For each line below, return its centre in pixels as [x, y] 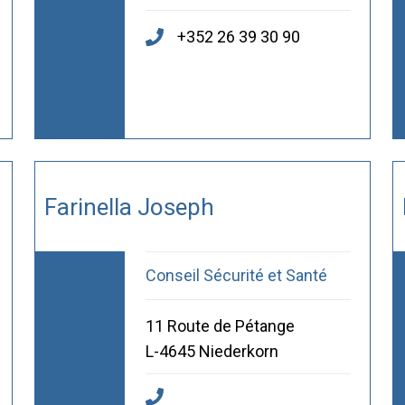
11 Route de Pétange [220, 326]
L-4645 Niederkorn [212, 352]
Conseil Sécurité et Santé [236, 276]
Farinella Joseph [129, 207]
